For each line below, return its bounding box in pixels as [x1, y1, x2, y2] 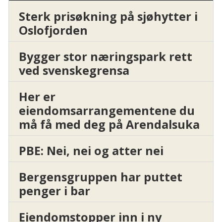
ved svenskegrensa [18, 62, 129, 79]
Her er [18, 89, 55, 105]
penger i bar [18, 183, 90, 199]
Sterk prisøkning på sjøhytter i [18, 8, 198, 25]
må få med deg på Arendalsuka [18, 116, 200, 133]
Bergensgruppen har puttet [18, 169, 182, 185]
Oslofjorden [18, 22, 88, 39]
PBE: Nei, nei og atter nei [18, 143, 164, 159]
